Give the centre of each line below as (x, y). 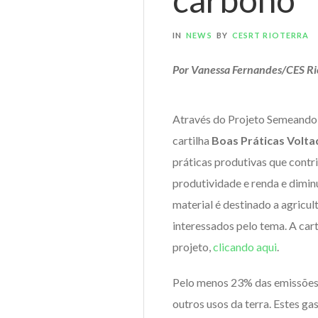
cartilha (192, 140)
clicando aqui (245, 247)
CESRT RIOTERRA (270, 35)
